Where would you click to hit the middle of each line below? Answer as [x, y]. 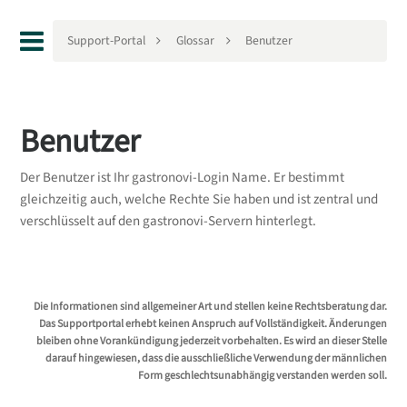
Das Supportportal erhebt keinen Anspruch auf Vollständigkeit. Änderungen [213, 324]
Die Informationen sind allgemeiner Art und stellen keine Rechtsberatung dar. [211, 307]
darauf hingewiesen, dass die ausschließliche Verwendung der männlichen [217, 359]
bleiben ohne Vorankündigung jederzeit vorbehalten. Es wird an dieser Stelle [212, 342]
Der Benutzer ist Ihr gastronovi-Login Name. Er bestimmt [182, 178]
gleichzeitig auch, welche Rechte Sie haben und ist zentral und [199, 200]
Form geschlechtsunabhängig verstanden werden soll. [263, 376]
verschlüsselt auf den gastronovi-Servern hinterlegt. [168, 222]
